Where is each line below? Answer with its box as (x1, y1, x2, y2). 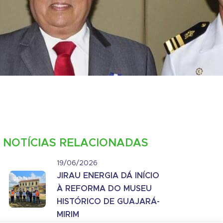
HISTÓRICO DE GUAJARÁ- (57, 198, 160, 206)
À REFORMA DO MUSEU (57, 185, 152, 193)
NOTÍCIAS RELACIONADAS (2, 137, 148, 149)
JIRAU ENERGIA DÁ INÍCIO (57, 172, 160, 180)
